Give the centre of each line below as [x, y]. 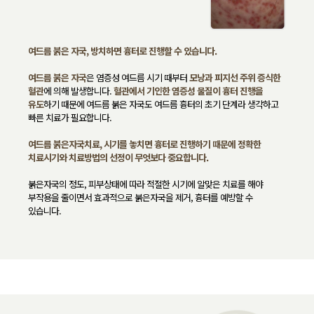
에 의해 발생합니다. [78, 90]
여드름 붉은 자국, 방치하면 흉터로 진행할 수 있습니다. [122, 50]
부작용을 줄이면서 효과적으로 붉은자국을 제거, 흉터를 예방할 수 [141, 197]
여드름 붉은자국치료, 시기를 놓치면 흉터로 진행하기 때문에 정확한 [144, 144]
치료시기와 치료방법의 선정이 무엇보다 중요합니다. [118, 157]
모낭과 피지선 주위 [222, 77]
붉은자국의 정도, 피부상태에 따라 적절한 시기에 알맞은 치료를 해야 [145, 184]
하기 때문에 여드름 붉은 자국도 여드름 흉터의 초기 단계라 [144, 104]
